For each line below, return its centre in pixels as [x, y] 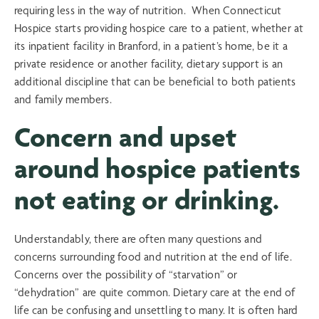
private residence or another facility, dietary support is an [149, 63]
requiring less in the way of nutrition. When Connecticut [148, 10]
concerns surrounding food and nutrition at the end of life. [155, 257]
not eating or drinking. [147, 200]
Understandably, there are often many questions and [138, 239]
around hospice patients [157, 169]
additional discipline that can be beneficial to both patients [155, 81]
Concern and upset [125, 137]
